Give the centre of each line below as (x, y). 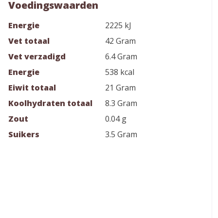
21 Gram (120, 88)
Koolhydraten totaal (50, 103)
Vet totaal (29, 41)
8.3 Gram (121, 103)
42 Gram (120, 41)
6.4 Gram (121, 56)
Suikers (24, 134)
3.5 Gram (121, 134)
